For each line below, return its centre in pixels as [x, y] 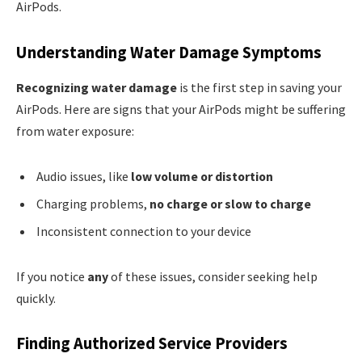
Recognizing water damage [97, 88]
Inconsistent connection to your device [144, 232]
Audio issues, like [84, 177]
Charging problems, [93, 204]
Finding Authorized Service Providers [152, 344]
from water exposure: [75, 131]
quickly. [36, 298]
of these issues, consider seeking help [213, 276]
